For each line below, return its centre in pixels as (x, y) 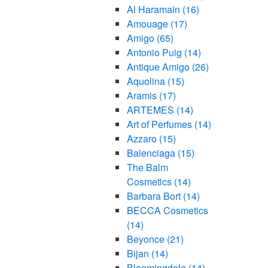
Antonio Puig (155, 53)
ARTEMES (151, 110)
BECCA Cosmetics (167, 211)
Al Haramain (154, 10)
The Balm (147, 167)
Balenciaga (152, 153)
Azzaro (143, 139)
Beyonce (147, 239)
